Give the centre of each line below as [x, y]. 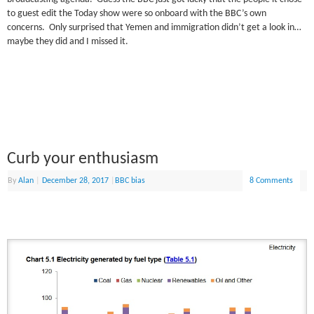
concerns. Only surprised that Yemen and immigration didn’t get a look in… [155, 28]
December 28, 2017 [76, 181]
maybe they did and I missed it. [68, 42]
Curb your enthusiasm [83, 159]
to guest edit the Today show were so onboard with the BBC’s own [137, 14]
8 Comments [272, 181]
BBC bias [130, 181]
